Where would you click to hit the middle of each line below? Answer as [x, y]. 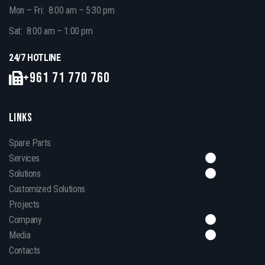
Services [25, 158]
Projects [25, 204]
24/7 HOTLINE [35, 57]
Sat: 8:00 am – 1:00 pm [51, 31]
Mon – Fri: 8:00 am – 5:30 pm [62, 10]
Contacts [25, 250]
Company [25, 219]
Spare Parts [30, 143]
